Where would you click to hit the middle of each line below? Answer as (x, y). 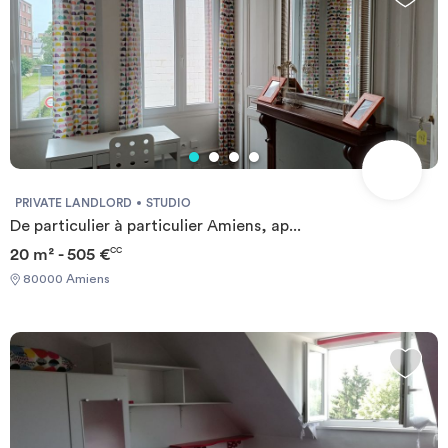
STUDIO (168, 203)
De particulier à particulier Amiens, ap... (155, 226)
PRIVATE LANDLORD (73, 203)
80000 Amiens (65, 278)
